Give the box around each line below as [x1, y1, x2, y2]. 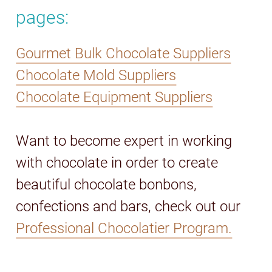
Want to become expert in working [16, 132, 233, 149]
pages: [16, 6, 69, 28]
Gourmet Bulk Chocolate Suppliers [16, 44, 231, 62]
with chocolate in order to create [16, 154, 219, 171]
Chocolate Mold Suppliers [16, 66, 177, 84]
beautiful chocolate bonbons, [16, 175, 197, 193]
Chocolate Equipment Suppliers [16, 88, 213, 106]
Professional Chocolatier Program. [16, 219, 233, 237]
